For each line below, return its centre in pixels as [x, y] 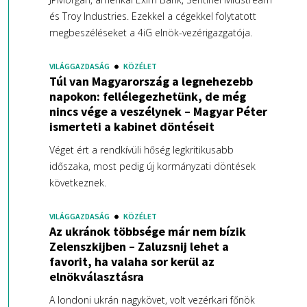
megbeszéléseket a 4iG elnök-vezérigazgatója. [150, 33]
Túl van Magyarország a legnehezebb [151, 82]
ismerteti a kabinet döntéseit [132, 127]
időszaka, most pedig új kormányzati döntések [152, 167]
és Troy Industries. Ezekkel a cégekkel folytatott [152, 16]
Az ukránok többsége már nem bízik [147, 232]
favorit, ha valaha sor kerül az [132, 262]
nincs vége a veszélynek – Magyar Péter [158, 112]
